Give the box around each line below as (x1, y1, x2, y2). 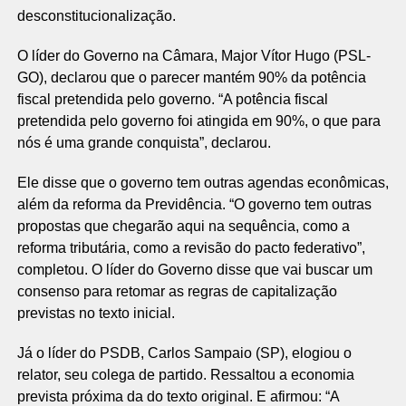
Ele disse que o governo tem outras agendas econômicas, (16, 175, 389, 190)
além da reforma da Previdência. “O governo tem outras (16, 197, 372, 212)
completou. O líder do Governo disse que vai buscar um (16, 262, 372, 277)
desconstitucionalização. (16, 8, 176, 24)
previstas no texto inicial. (16, 305, 175, 321)
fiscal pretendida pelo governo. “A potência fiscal (16, 92, 328, 107)
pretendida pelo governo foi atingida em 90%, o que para (16, 113, 381, 129)
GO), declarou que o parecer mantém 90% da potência (16, 70, 366, 85)
